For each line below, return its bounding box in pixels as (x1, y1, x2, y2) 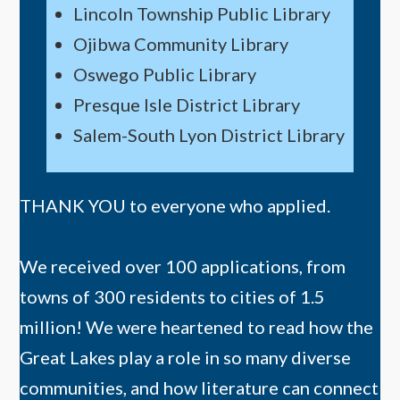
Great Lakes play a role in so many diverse (20, 346, 352, 368)
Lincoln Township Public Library (73, 2, 331, 24)
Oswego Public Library (73, 62, 257, 85)
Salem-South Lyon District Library (73, 123, 346, 146)
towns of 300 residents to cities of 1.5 (20, 285, 326, 307)
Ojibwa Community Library (73, 32, 289, 54)
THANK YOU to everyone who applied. (20, 194, 331, 216)
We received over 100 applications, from (20, 254, 346, 277)
